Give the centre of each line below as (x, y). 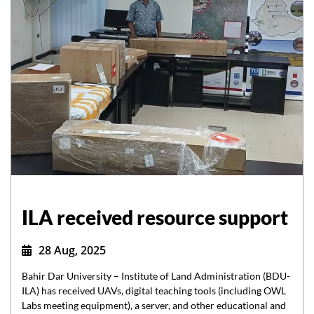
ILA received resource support (155, 217)
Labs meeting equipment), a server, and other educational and (154, 305)
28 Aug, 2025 (72, 250)
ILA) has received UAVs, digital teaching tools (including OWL (154, 290)
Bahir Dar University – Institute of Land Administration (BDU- (156, 275)
